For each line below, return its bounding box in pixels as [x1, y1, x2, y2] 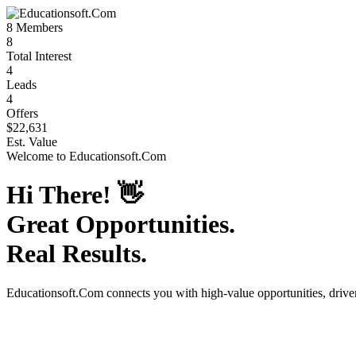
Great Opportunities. [6, 210, 235, 239]
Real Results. [6, 239, 147, 269]
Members [13, 21, 63, 34]
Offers [6, 106, 38, 120]
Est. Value [6, 135, 57, 149]
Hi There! [6, 180, 118, 210]
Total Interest [6, 49, 72, 63]
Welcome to [6, 149, 69, 163]
